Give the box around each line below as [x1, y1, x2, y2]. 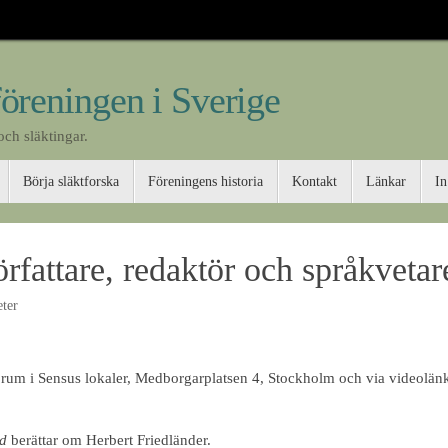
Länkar [366, 174, 407, 190]
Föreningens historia [148, 174, 264, 190]
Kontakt [292, 174, 338, 190]
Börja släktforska [23, 174, 120, 190]
